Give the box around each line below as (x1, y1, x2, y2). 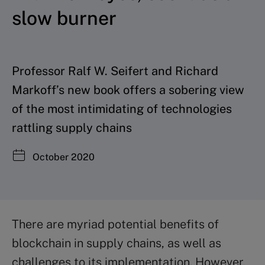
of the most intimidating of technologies (12, 101, 232, 116)
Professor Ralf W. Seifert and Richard (12, 63, 218, 78)
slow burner (12, 7, 117, 29)
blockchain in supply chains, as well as (12, 235, 221, 250)
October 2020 (30, 151, 95, 163)
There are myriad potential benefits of (12, 216, 219, 231)
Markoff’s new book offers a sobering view (12, 82, 244, 97)
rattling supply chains (12, 120, 132, 135)
